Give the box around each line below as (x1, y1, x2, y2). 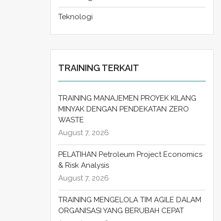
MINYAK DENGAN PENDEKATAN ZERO (58, 105, 189, 114)
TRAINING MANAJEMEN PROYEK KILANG (58, 94, 196, 103)
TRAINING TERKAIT (58, 63, 139, 74)
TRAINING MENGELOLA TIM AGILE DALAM (58, 195, 201, 205)
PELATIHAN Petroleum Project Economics (58, 150, 202, 159)
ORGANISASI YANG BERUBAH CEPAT (58, 206, 184, 216)
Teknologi (58, 12, 93, 22)
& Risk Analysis (58, 161, 109, 170)
